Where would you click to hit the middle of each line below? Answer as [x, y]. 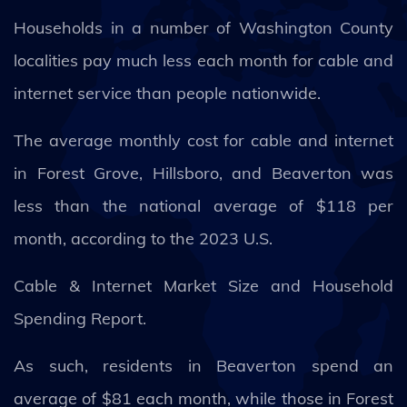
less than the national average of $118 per [203, 206]
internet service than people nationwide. [167, 93]
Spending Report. [80, 318]
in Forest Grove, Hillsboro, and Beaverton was [203, 173]
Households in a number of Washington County [203, 28]
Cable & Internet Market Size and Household [203, 286]
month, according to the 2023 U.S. [145, 238]
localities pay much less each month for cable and [203, 60]
